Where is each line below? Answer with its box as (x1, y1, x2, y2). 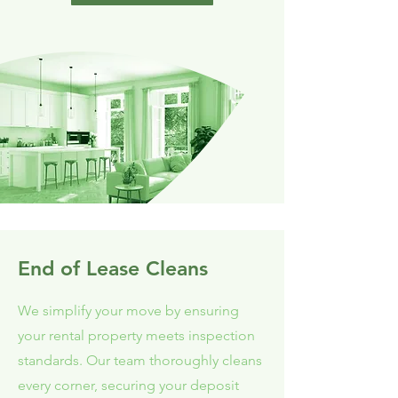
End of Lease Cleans (18, 256, 208, 281)
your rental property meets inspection (18, 327, 255, 344)
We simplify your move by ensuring (18, 302, 239, 319)
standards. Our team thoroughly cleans (18, 352, 262, 369)
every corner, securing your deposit (18, 377, 239, 394)
